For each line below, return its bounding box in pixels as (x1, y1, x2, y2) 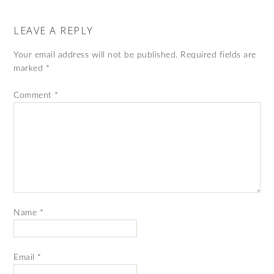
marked (13, 64, 46, 73)
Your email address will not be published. (13, 51, 178, 59)
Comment (13, 91, 55, 100)
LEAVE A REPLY (13, 24, 94, 37)
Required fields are (180, 51, 256, 59)
